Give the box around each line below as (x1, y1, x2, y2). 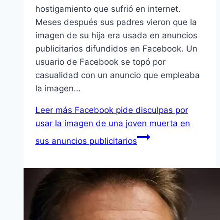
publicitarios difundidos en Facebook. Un (35, 44, 197, 54)
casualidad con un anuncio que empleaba (35, 70, 200, 81)
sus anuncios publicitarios (35, 136, 137, 146)
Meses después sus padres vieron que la (35, 17, 197, 27)
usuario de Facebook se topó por (35, 57, 165, 67)
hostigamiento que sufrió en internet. (35, 4, 181, 14)
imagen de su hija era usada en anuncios (35, 30, 197, 41)
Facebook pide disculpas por (72, 105, 188, 115)
